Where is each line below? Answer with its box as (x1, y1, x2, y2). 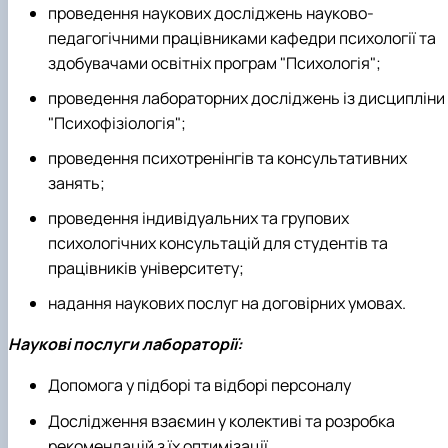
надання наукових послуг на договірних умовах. (48, 292, 406, 315)
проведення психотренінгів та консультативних (48, 146, 407, 169)
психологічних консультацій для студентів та (48, 232, 388, 255)
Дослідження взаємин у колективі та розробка (48, 409, 395, 432)
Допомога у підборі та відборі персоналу (48, 374, 351, 397)
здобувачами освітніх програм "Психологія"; (48, 51, 381, 74)
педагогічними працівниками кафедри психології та (48, 26, 436, 49)
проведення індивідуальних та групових (48, 207, 349, 230)
